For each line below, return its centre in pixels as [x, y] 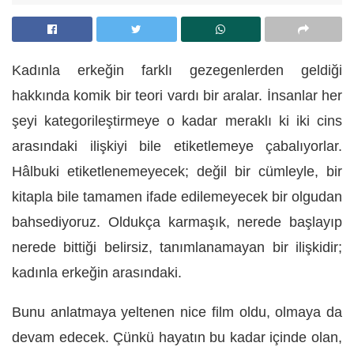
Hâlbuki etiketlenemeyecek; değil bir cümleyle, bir [177, 171]
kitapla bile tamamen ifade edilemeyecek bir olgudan [177, 196]
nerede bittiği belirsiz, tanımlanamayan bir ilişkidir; [177, 247]
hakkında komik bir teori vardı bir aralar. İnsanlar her [177, 95]
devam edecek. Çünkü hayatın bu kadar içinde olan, [177, 337]
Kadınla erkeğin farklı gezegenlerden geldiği [177, 70]
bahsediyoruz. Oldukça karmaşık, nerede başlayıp [177, 222]
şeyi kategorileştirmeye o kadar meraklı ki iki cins [177, 121]
